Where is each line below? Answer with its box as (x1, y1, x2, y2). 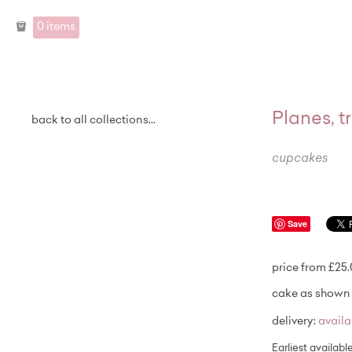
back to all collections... (31, 115, 156, 126)
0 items (37, 21, 75, 33)
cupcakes (272, 153, 328, 165)
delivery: (272, 317, 318, 328)
